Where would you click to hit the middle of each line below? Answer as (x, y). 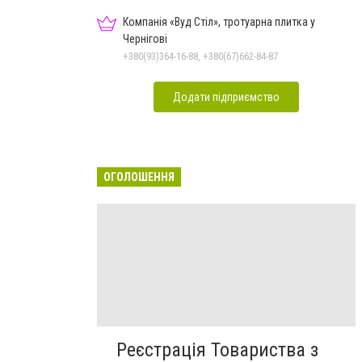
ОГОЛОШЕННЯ (139, 177)
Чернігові (145, 38)
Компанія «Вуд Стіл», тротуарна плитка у (219, 21)
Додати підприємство (226, 97)
